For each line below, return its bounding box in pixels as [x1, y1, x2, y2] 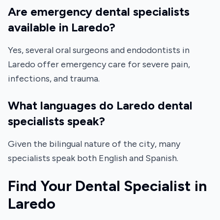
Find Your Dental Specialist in [8, 177, 207, 195]
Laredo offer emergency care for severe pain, [8, 59, 190, 70]
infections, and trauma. [8, 73, 100, 84]
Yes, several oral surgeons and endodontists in [8, 45, 190, 55]
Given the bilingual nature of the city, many [8, 138, 180, 149]
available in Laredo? [8, 20, 115, 34]
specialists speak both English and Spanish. [8, 153, 178, 164]
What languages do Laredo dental [8, 98, 192, 112]
